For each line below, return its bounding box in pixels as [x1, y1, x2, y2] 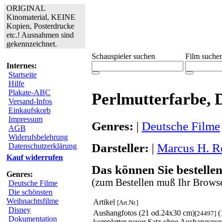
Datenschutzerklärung [8, 142, 77, 150]
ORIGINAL [6, 4, 46, 12]
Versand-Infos [8, 97, 52, 106]
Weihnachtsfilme [6, 197, 58, 205]
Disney [8, 206, 31, 214]
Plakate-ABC [8, 88, 51, 97]
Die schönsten [8, 188, 53, 196]
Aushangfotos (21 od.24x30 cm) [93, 208, 195, 217]
